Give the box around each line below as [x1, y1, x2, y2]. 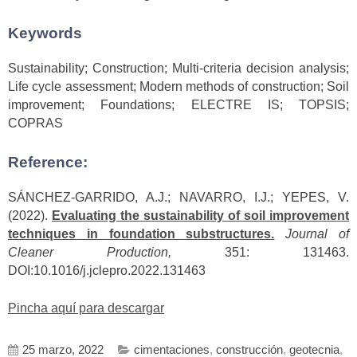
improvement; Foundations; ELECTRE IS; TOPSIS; [8, 98, 349, 112]
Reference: [8, 153, 88, 171]
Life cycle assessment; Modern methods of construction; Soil [8, 80, 349, 94]
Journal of [285, 227, 350, 241]
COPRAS [8, 116, 63, 131]
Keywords [8, 24, 82, 41]
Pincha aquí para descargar [8, 300, 164, 315]
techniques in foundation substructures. [8, 227, 275, 241]
